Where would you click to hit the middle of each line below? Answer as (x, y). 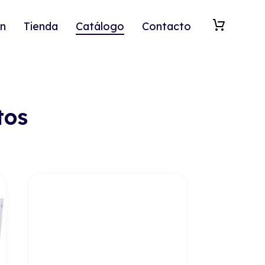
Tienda (41, 26)
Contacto (167, 26)
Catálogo (100, 26)
